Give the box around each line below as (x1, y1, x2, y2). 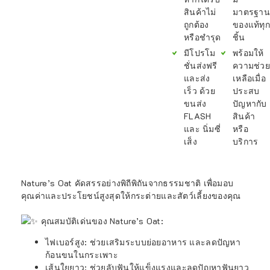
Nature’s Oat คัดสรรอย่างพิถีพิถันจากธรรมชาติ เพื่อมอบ (21, 177, 234, 189)
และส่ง (184, 72, 210, 84)
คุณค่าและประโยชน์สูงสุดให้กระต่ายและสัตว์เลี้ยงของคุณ (21, 189, 241, 201)
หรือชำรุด (184, 31, 221, 43)
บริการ (233, 136, 259, 147)
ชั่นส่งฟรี (184, 60, 218, 71)
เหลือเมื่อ (233, 72, 266, 84)
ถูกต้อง (184, 19, 209, 30)
